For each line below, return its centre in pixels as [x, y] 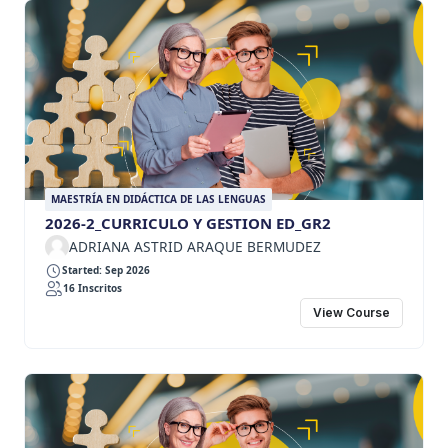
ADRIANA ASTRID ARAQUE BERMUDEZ [195, 246]
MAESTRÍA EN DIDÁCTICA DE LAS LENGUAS [158, 198]
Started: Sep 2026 [106, 270]
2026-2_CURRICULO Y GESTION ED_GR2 [188, 222]
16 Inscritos [92, 288]
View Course [351, 313]
